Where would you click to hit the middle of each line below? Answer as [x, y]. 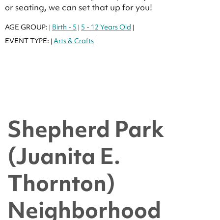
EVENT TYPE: [28, 41]
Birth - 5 [64, 27]
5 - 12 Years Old [106, 27]
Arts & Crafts [74, 41]
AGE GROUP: [27, 27]
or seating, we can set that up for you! [80, 7]
